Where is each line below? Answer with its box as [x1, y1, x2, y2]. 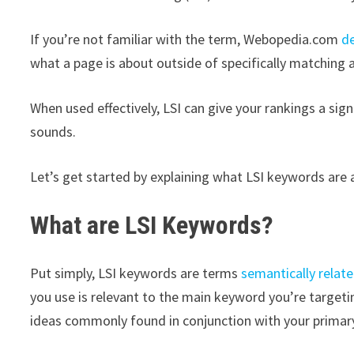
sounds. [30, 122, 77, 141]
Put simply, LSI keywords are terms [30, 263, 242, 282]
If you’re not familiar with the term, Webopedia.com [30, 30, 339, 48]
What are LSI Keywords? [30, 210, 274, 240]
